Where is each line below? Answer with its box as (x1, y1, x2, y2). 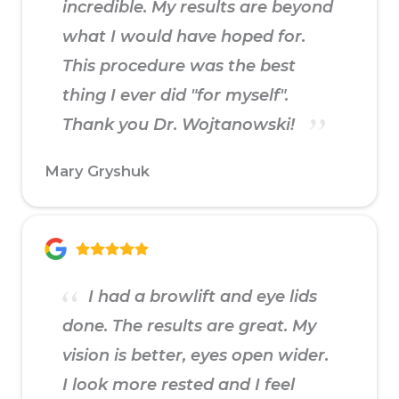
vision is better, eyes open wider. (62, 346, 329, 366)
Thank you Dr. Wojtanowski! (62, 115, 299, 135)
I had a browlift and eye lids (84, 287, 317, 307)
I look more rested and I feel (62, 375, 295, 395)
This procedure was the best (62, 56, 296, 77)
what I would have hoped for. (62, 27, 305, 47)
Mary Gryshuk (45, 162, 150, 181)
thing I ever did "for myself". (62, 85, 289, 106)
